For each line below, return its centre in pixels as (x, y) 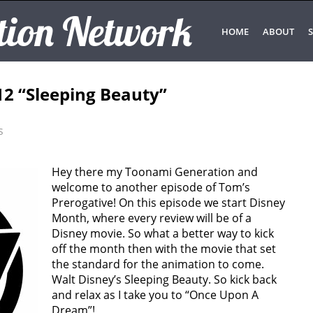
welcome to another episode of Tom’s (151, 187)
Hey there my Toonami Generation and (155, 172)
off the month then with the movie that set (164, 249)
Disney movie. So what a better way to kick (163, 233)
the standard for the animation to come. (158, 264)
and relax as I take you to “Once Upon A (155, 295)
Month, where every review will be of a (152, 218)
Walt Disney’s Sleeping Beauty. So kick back (164, 279)
